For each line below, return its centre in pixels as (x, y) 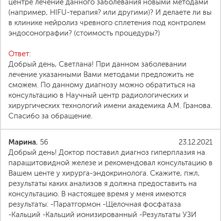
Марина (22, 142)
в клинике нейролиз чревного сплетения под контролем (107, 23)
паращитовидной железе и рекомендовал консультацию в (110, 163)
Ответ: (19, 54)
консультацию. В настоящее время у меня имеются (97, 194)
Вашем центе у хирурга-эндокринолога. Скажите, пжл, (104, 173)
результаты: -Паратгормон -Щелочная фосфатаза (95, 204)
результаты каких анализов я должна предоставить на (103, 184)
